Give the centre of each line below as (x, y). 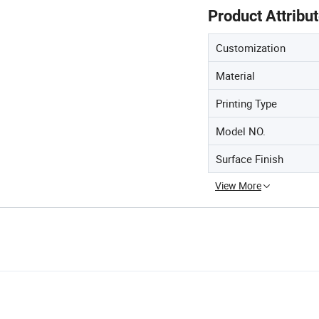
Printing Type (246, 104)
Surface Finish (250, 159)
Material (235, 76)
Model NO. (241, 131)
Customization (251, 48)
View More (238, 186)
